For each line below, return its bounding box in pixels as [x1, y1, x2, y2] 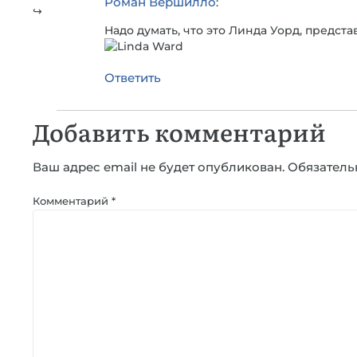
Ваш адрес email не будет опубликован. [33, 159, 284, 175]
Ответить [104, 69, 161, 85]
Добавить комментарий [33, 113, 326, 149]
